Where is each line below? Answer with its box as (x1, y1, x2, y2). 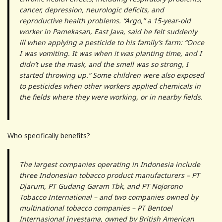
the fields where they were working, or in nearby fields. (19, 92, 203, 102)
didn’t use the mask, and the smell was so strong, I (19, 59, 188, 69)
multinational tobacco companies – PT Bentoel (19, 203, 172, 213)
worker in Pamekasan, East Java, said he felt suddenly (19, 26, 197, 36)
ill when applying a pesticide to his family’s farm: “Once (19, 37, 204, 47)
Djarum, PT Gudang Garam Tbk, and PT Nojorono (19, 181, 182, 191)
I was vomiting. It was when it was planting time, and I (19, 48, 202, 58)
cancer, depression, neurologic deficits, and (19, 4, 164, 14)
